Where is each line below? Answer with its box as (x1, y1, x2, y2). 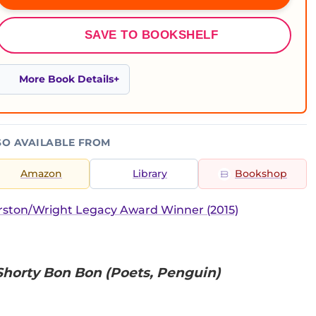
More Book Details (19, 73, 114, 85)
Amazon (20, 168, 62, 179)
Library (133, 168, 167, 179)
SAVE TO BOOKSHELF (84, 28, 219, 42)
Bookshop (235, 168, 287, 179)
